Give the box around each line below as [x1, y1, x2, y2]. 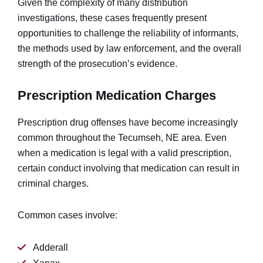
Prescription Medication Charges [18, 88, 216, 103]
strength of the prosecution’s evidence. [18, 59, 177, 69]
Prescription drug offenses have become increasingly [18, 117, 238, 127]
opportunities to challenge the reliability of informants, [18, 28, 238, 38]
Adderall [33, 242, 68, 252]
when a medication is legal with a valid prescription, [18, 148, 231, 158]
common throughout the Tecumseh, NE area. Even [18, 133, 227, 143]
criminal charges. [18, 178, 89, 188]
